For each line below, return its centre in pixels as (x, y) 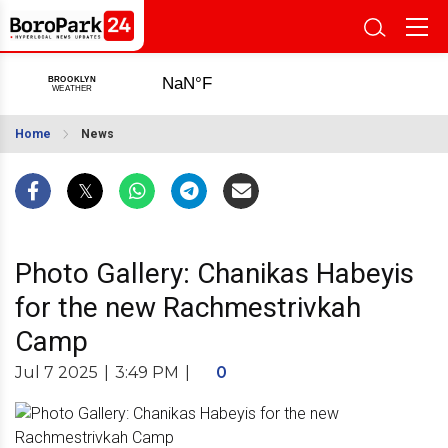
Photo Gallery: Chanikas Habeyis (214, 273)
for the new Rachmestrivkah (188, 307)
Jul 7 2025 (56, 372)
